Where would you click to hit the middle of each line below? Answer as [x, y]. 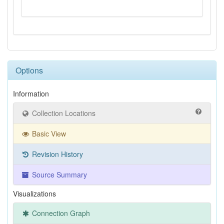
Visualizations [34, 193]
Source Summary [58, 174]
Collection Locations [63, 113]
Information [31, 93]
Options [29, 70]
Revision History [56, 154]
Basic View [48, 133]
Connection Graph [60, 213]
